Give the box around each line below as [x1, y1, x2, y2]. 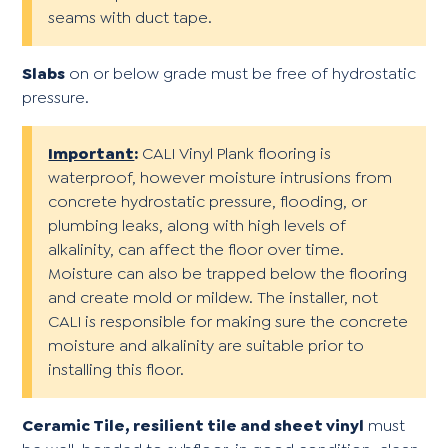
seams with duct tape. [48, 6, 213, 28]
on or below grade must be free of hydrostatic [65, 62, 417, 84]
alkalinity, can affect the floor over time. [48, 238, 345, 260]
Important [48, 142, 135, 164]
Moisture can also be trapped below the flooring [48, 262, 408, 284]
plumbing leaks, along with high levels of [48, 214, 347, 236]
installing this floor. [48, 358, 185, 380]
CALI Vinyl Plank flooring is [138, 142, 332, 164]
